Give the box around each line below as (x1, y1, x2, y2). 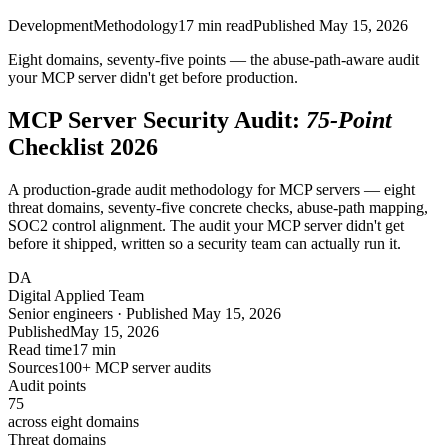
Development (8, 17, 93, 34)
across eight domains (8, 412, 139, 430)
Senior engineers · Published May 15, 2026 (8, 304, 281, 322)
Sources (8, 358, 58, 376)
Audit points (8, 376, 86, 394)
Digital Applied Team (8, 286, 144, 304)
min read (194, 17, 253, 34)
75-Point (306, 106, 392, 133)
